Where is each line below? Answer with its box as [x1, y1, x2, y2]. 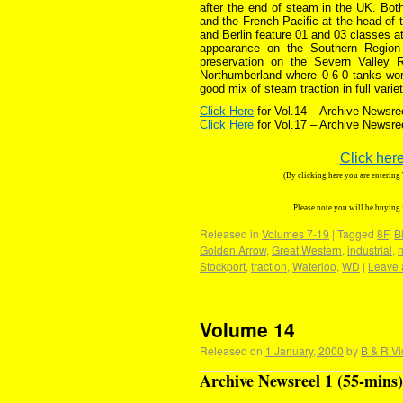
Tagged [337, 226, 374, 241]
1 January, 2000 [265, 343, 344, 358]
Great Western [272, 242, 342, 257]
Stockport [200, 258, 246, 273]
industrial [347, 242, 392, 257]
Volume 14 [200, 316, 295, 343]
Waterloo [292, 258, 336, 273]
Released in [200, 226, 259, 241]
